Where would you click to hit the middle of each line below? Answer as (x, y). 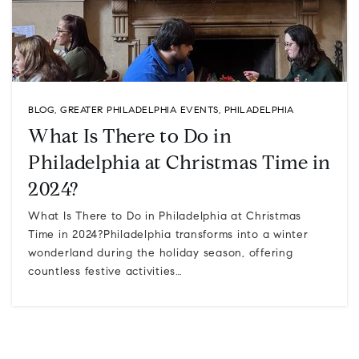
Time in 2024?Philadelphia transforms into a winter (168, 236)
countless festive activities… (105, 272)
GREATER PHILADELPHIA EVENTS (139, 111)
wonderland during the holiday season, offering (161, 254)
